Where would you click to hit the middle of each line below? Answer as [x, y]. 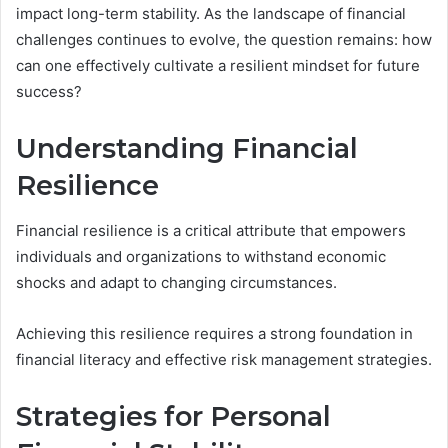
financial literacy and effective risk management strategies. [224, 359]
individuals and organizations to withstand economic [201, 256]
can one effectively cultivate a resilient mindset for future [218, 66]
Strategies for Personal [173, 416]
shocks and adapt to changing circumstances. [176, 282]
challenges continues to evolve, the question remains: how [224, 40]
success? [49, 92]
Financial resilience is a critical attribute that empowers [211, 230]
